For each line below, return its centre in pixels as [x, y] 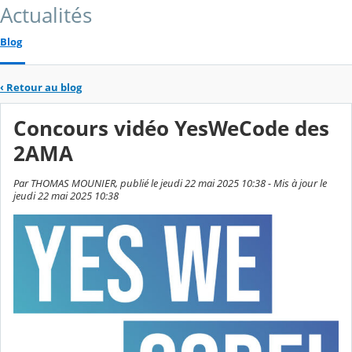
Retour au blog [44, 87]
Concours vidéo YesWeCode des [171, 129]
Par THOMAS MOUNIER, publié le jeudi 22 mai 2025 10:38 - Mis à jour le [170, 183]
